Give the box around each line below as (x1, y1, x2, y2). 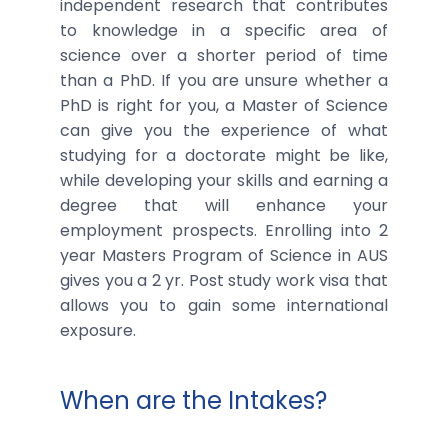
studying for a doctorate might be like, (60, 143, 388, 167)
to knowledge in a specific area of (60, 18, 388, 42)
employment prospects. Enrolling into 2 (60, 218, 388, 242)
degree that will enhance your (60, 193, 388, 217)
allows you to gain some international (60, 293, 388, 317)
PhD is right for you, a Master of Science (60, 93, 388, 117)
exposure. (60, 318, 136, 342)
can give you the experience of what (60, 118, 388, 142)
